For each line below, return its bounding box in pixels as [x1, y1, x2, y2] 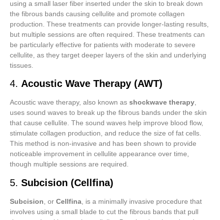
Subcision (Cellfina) [21, 177, 113, 188]
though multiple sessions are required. [10, 160, 129, 168]
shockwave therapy [129, 98, 194, 107]
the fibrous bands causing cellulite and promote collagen [10, 9, 185, 18]
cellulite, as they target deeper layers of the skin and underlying [10, 51, 206, 59]
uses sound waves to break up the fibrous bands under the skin [10, 109, 207, 117]
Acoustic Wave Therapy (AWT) [21, 78, 163, 89]
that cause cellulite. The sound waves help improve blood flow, [10, 119, 203, 127]
